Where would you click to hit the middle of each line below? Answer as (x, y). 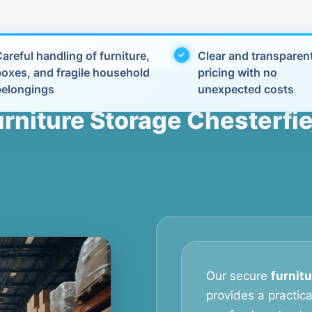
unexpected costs (245, 89)
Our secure (239, 276)
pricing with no (237, 72)
